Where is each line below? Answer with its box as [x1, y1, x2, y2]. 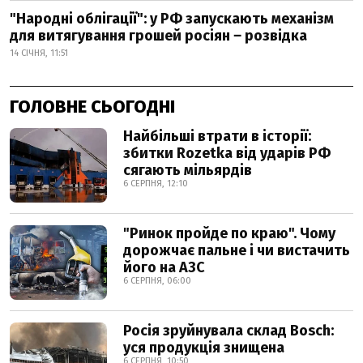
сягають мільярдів [123, 161, 252, 179]
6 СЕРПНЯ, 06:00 [123, 275, 191, 286]
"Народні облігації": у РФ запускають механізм [10, 10, 334, 28]
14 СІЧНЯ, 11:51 [10, 48, 68, 58]
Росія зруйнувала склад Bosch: [123, 322, 334, 340]
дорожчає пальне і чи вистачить [123, 241, 350, 259]
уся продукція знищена [123, 339, 284, 357]
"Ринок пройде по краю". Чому [123, 224, 335, 242]
